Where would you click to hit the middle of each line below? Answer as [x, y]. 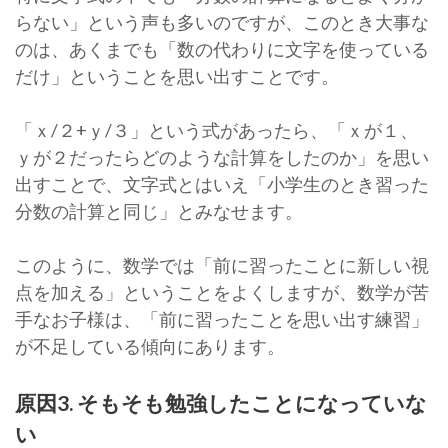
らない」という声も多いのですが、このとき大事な [222, 22]
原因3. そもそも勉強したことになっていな [221, 403]
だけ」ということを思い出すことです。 [177, 76]
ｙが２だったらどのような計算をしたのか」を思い [222, 157]
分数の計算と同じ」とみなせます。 [159, 211]
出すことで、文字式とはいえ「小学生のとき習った [222, 184]
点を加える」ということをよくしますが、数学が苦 [222, 292]
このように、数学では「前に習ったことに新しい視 [222, 265]
